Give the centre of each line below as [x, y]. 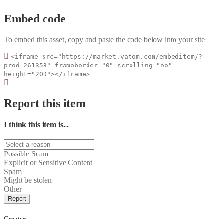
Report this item [45, 103]
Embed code [35, 18]
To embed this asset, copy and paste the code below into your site [104, 39]
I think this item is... [36, 124]
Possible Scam [26, 154]
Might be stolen [28, 180]
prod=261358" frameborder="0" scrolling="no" [88, 65]
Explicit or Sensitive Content [48, 163]
